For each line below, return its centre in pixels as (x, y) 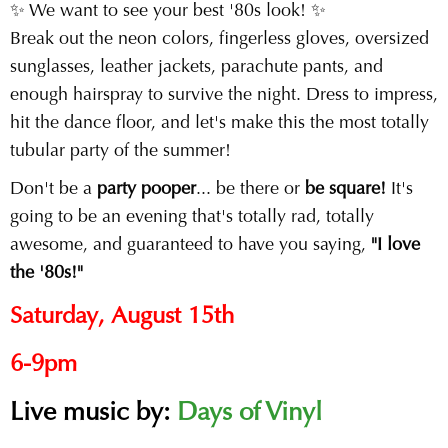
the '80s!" (46, 274)
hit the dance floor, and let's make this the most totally (219, 124)
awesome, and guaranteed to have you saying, (190, 246)
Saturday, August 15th (122, 317)
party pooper (146, 190)
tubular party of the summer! (120, 152)
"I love (395, 246)
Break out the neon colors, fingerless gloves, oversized (219, 40)
